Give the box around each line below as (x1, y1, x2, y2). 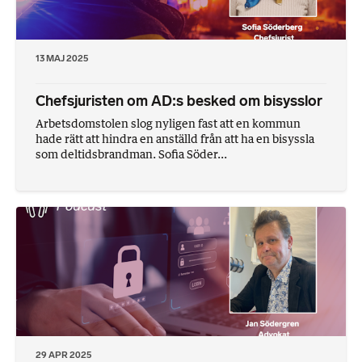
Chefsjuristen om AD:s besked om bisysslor (36, 91, 322, 110)
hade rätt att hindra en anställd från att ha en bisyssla (36, 131, 314, 145)
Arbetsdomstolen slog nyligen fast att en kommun (36, 116, 301, 130)
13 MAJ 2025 (36, 53, 88, 65)
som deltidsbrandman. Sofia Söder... (36, 146, 227, 161)
